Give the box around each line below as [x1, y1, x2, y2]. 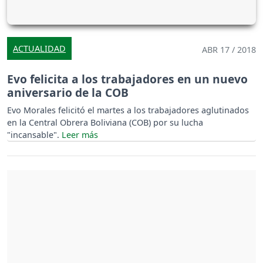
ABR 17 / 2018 [202, 44, 256, 56]
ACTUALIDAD [13, 43, 66, 55]
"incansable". [7, 129, 62, 141]
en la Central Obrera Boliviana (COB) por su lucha [7, 117, 203, 129]
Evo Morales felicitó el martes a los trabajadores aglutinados [7, 104, 249, 116]
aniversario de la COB [7, 85, 129, 101]
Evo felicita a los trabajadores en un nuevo [7, 71, 248, 87]
